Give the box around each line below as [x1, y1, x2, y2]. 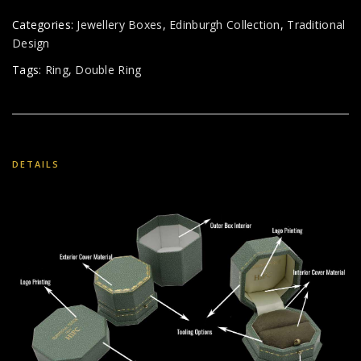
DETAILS [12, 157, 60, 170]
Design [12, 35, 50, 52]
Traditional [287, 17, 346, 33]
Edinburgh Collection [169, 17, 280, 33]
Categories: [12, 17, 77, 33]
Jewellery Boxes [77, 17, 163, 33]
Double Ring [75, 62, 142, 78]
